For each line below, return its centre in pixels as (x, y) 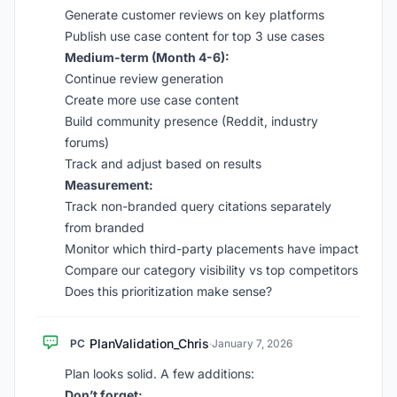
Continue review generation (144, 78)
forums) (87, 142)
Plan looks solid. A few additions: (160, 374)
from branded (105, 227)
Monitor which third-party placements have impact (212, 249)
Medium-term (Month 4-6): (147, 57)
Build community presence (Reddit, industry (191, 121)
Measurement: (109, 185)
